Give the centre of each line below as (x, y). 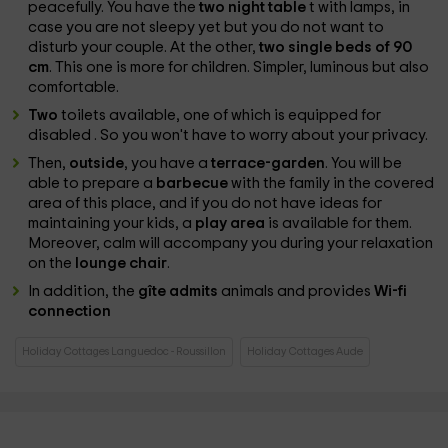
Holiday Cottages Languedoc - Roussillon (124, 351)
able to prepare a (92, 183)
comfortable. (74, 87)
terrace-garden (268, 163)
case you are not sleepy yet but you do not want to (206, 27)
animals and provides (298, 291)
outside (97, 163)
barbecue (194, 183)
